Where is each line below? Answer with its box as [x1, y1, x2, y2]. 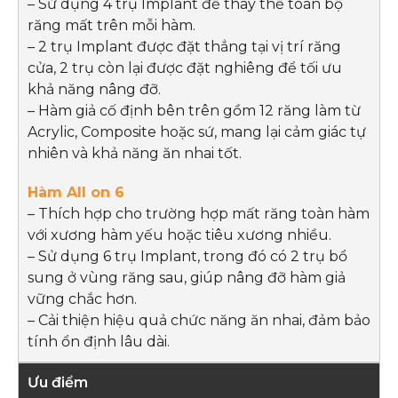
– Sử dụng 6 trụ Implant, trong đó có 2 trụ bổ [28, 247, 347, 265]
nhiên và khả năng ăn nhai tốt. [28, 144, 242, 162]
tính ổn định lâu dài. [28, 332, 170, 350]
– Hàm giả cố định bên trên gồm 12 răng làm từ [28, 101, 361, 119]
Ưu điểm [28, 373, 88, 391]
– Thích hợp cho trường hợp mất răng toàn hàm [28, 204, 370, 222]
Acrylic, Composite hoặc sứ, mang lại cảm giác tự [28, 123, 366, 140]
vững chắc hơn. [28, 290, 137, 307]
